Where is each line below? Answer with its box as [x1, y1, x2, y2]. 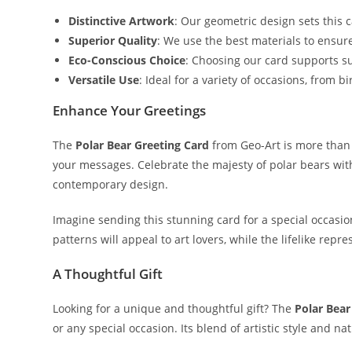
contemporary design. [53, 176, 169, 192]
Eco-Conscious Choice [68, 52, 186, 68]
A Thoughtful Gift [53, 264, 163, 283]
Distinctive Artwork [68, 13, 175, 28]
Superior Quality [68, 32, 158, 48]
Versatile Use [68, 71, 140, 87]
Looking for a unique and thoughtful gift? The [53, 300, 295, 316]
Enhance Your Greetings [53, 101, 207, 119]
